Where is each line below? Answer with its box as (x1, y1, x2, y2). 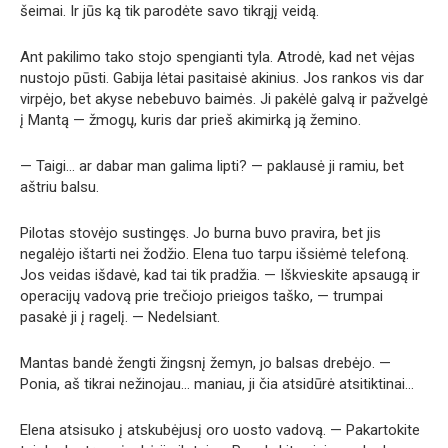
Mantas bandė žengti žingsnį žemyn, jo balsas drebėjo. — (20, 354, 391, 372)
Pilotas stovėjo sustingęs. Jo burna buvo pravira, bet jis (20, 224, 381, 242)
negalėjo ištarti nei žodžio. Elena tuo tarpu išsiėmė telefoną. (20, 245, 409, 263)
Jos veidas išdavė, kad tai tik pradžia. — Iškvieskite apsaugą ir (20, 266, 420, 284)
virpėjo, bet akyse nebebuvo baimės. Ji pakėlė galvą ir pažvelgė (20, 90, 428, 108)
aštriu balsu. (20, 178, 99, 196)
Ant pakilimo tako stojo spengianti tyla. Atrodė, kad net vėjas (20, 48, 415, 66)
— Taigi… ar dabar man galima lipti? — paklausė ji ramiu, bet (20, 157, 404, 175)
